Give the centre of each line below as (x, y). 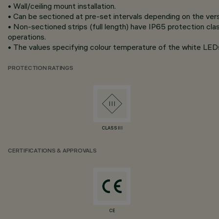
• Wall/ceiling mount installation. (62, 6)
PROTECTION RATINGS (41, 69)
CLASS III (112, 129)
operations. (27, 37)
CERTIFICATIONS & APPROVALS (52, 151)
